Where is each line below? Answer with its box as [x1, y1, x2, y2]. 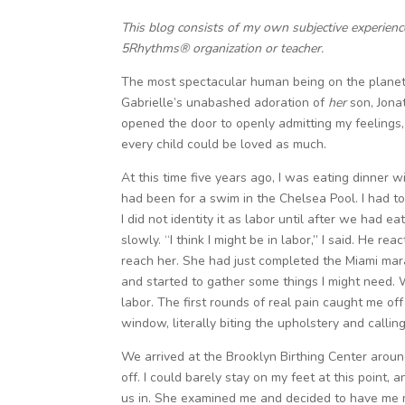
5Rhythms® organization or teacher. [121, 40, 325, 57]
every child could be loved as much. [121, 136, 327, 153]
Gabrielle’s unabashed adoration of [121, 94, 329, 111]
